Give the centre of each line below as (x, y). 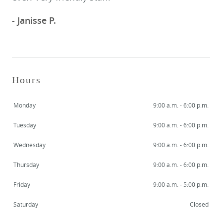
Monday (25, 105)
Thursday (26, 165)
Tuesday (25, 125)
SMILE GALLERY (35, 215)
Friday (22, 184)
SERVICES (26, 196)
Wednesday (29, 145)
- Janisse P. (34, 20)
